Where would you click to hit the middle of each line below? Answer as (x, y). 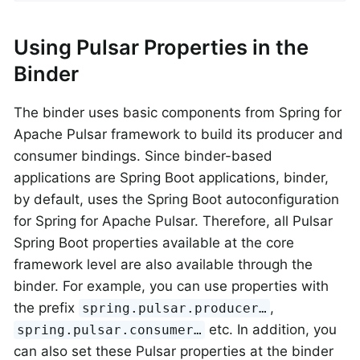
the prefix (46, 308)
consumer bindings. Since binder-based (143, 156)
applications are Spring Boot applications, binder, (171, 178)
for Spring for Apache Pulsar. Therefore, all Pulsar (173, 221)
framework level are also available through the (163, 265)
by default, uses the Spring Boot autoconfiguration (176, 200)
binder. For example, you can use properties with (171, 286)
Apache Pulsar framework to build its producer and (178, 135)
